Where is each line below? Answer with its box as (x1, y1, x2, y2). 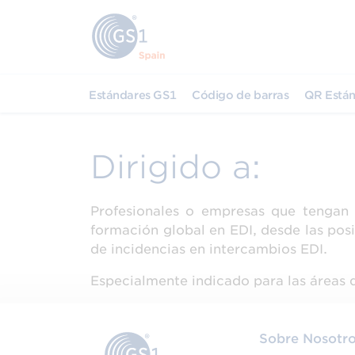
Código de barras (192, 89, 289, 101)
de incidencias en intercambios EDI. (90, 242, 327, 257)
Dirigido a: (90, 148, 261, 186)
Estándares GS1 (89, 89, 177, 101)
